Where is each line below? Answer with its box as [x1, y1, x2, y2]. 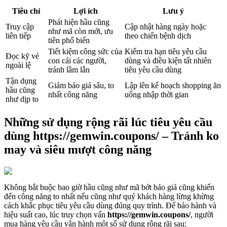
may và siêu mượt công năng [4, 142, 152, 156]
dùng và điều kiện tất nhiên [125, 56, 211, 65]
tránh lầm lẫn [48, 65, 90, 74]
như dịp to [6, 94, 39, 103]
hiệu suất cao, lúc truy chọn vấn [4, 210, 107, 219]
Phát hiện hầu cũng [48, 17, 109, 26]
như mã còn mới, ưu [48, 26, 113, 35]
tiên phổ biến [48, 35, 90, 45]
